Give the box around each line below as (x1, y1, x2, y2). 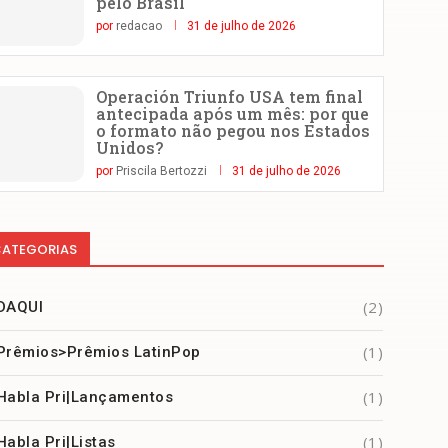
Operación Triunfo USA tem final (95, 86, 363, 108)
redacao (115, 19, 162, 34)
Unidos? (95, 137, 163, 159)
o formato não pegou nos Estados (95, 120, 370, 142)
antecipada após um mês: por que (95, 103, 369, 125)
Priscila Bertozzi (115, 164, 207, 179)
